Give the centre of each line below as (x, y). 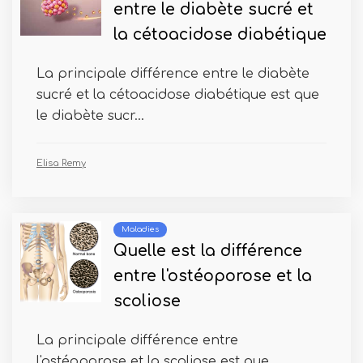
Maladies (140, 229)
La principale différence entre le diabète (173, 74)
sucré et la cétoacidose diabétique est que (178, 95)
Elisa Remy (61, 163)
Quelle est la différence (208, 251)
